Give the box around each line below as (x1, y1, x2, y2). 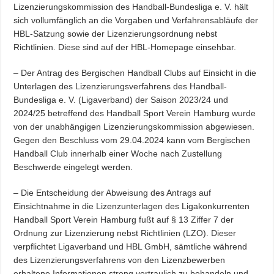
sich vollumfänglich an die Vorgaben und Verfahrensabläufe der (13, 15, 259, 25)
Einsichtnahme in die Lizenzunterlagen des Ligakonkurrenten (13, 201, 250, 211)
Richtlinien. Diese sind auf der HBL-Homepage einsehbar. (13, 42, 237, 52)
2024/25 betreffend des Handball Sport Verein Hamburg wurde (13, 108, 256, 118)
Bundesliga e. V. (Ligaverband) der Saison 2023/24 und (13, 95, 229, 105)
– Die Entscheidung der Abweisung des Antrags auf (13, 188, 212, 198)
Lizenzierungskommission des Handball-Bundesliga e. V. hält (13, 2, 249, 12)
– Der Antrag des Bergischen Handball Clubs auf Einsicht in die (13, 68, 257, 78)
